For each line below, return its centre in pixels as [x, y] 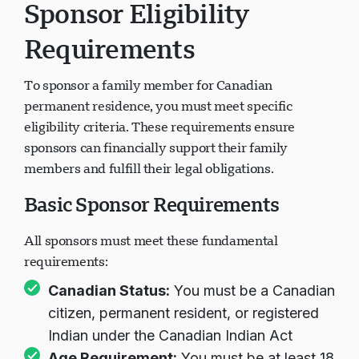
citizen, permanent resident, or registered [184, 313]
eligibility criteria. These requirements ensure [160, 127]
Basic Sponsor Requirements [152, 204]
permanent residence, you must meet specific [158, 106]
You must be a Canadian [252, 290]
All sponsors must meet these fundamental [151, 240]
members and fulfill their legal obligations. [149, 168]
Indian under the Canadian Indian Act [170, 335]
